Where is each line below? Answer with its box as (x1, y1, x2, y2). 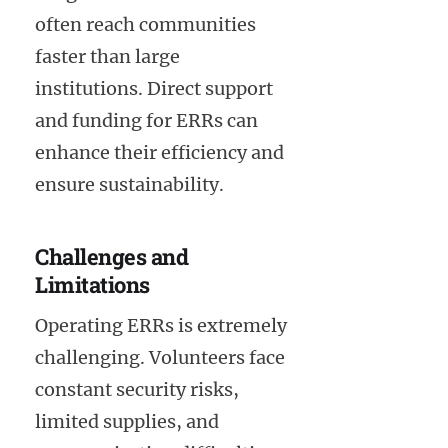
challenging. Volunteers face (35, 345, 285, 369)
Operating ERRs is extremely (35, 313, 287, 337)
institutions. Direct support (35, 77, 273, 101)
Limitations (35, 270, 150, 300)
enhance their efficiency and (35, 141, 284, 165)
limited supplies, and (35, 409, 219, 433)
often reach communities (35, 13, 256, 37)
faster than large (35, 45, 180, 69)
